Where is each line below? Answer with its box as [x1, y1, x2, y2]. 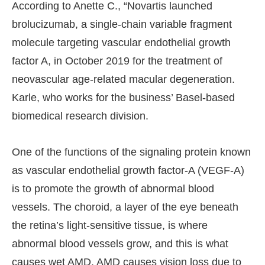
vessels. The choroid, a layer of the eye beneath [12, 201, 238, 214]
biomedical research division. [12, 110, 148, 122]
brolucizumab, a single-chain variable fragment [12, 18, 232, 31]
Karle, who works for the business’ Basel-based [12, 92, 235, 104]
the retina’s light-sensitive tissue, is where [12, 219, 208, 232]
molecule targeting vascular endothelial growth [12, 37, 231, 49]
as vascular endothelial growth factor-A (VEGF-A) [12, 164, 244, 177]
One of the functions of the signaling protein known [12, 146, 251, 159]
